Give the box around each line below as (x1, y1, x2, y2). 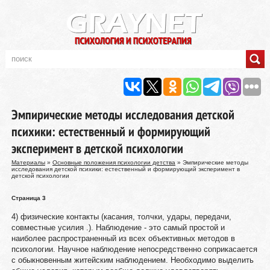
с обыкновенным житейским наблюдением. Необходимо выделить (11, 256, 254, 265)
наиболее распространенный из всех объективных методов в (11, 234, 235, 243)
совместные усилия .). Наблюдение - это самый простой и (11, 223, 225, 232)
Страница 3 (11, 195, 46, 201)
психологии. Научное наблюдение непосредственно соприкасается (11, 245, 257, 254)
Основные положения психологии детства (52, 159, 175, 166)
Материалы (11, 159, 45, 166)
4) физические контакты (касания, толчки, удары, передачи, (11, 212, 231, 221)
